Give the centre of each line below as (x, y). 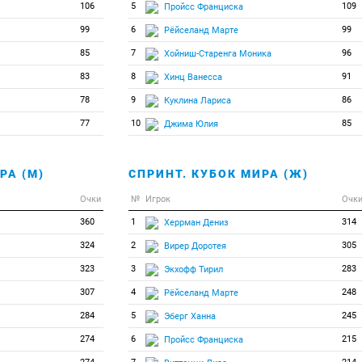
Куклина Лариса (197, 100)
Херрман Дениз (196, 222)
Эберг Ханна (189, 316)
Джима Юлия (191, 124)
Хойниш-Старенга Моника (217, 53)
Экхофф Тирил (193, 269)
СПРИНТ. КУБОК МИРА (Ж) (218, 174)
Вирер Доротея (195, 246)
